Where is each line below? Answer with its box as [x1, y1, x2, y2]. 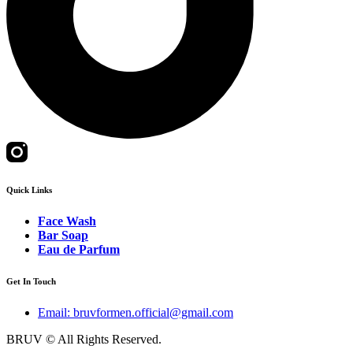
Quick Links [6, 184, 52, 195]
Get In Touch [6, 276, 56, 286]
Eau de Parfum [38, 242, 120, 256]
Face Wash [38, 214, 96, 228]
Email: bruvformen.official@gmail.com [38, 305, 233, 319]
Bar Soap [38, 228, 88, 242]
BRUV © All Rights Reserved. [6, 332, 162, 346]
